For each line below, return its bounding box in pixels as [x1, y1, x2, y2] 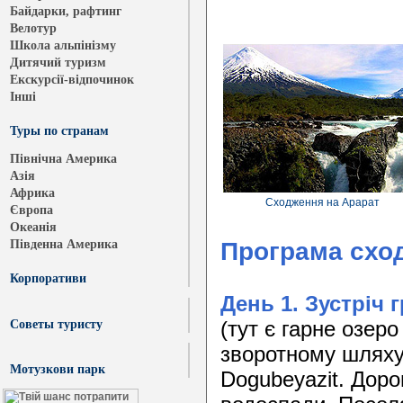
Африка [10, 185, 55, 200]
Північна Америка [10, 151, 117, 166]
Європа [10, 202, 53, 217]
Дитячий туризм [10, 55, 106, 69]
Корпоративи [10, 272, 86, 286]
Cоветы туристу [10, 317, 103, 331]
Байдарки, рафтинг [10, 4, 121, 18]
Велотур [10, 21, 57, 35]
